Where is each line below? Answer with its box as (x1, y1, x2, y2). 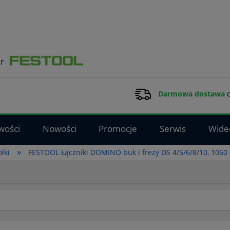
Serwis (160, 123, 186, 135)
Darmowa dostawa (158, 88, 225, 99)
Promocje (99, 123, 138, 135)
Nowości (42, 123, 76, 135)
